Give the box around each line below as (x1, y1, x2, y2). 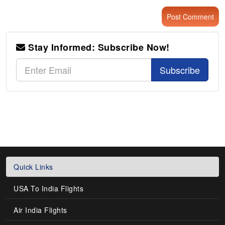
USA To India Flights (14, 183, 84, 193)
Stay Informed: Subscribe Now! (25, 40, 170, 54)
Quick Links (14, 161, 53, 172)
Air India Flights (14, 204, 67, 215)
